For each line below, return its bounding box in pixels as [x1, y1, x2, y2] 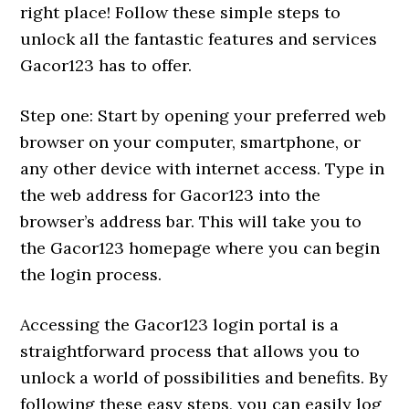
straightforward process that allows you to [20, 340, 361, 362]
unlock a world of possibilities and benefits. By [20, 366, 389, 388]
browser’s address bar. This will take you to [20, 210, 362, 232]
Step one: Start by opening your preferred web [20, 104, 387, 126]
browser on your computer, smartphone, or [20, 131, 362, 152]
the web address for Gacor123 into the [20, 184, 321, 205]
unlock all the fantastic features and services [20, 27, 378, 49]
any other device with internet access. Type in [20, 157, 385, 179]
